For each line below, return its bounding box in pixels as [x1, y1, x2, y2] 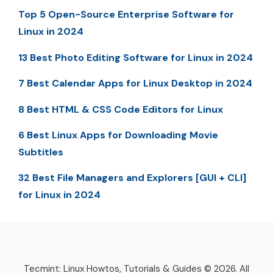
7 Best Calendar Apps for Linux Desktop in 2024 [18, 77, 252, 90]
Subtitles [18, 146, 63, 159]
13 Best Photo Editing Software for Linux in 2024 [18, 51, 253, 64]
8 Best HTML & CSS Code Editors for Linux [18, 102, 223, 116]
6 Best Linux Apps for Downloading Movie [18, 129, 218, 142]
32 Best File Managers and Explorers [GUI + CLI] [18, 171, 246, 185]
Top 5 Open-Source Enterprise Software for [18, 8, 234, 21]
